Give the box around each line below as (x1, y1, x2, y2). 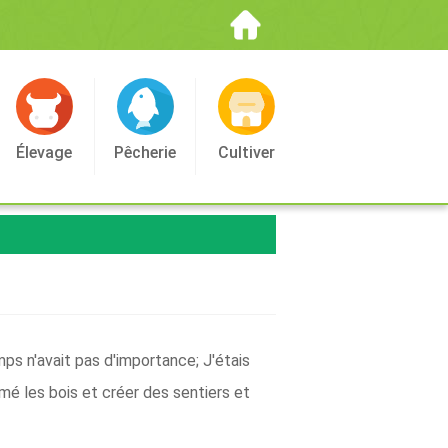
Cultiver (217, 143, 275, 162)
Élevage (16, 143, 72, 162)
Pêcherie (114, 143, 176, 162)
